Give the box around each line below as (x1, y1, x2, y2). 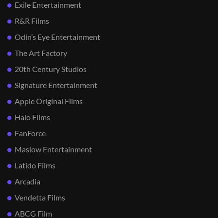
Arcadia (15, 176, 40, 186)
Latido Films (15, 160, 55, 170)
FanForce (15, 128, 46, 138)
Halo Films (15, 112, 50, 122)
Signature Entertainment (15, 80, 97, 90)
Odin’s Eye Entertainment (15, 32, 100, 41)
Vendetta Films (15, 192, 65, 202)
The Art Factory (15, 48, 67, 57)
